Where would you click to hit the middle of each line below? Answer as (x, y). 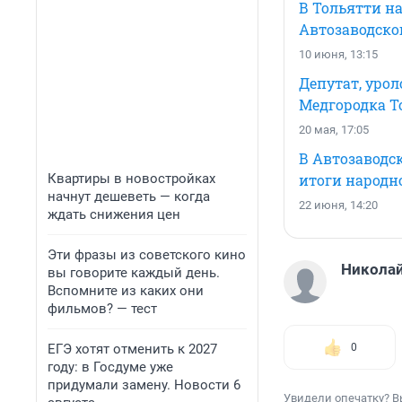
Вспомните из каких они (126, 291)
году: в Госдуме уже (110, 367)
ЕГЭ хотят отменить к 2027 (132, 349)
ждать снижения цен (114, 214)
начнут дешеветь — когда (129, 197)
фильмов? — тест (102, 309)
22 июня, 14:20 (338, 205)
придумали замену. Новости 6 (144, 385)
